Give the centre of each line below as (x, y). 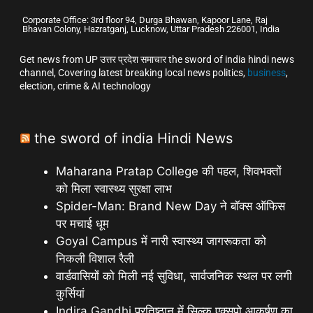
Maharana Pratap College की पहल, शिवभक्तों (169, 172)
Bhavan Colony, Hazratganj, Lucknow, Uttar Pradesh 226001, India (151, 29)
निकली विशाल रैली (95, 259)
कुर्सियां (70, 294)
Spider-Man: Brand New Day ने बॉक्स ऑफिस (170, 206)
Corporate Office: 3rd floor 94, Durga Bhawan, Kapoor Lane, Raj (145, 20)
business (267, 73)
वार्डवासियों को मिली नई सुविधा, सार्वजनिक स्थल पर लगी (174, 276)
